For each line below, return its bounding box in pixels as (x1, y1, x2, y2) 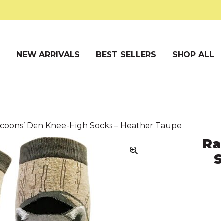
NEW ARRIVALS (16, 50, 80, 60)
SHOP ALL (172, 50, 215, 60)
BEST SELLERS (96, 50, 157, 60)
